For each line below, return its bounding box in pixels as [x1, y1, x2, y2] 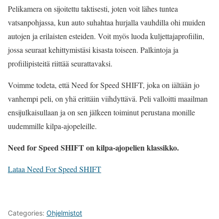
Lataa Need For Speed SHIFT [8, 164, 101, 174]
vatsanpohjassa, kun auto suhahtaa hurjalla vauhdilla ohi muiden [8, 17, 205, 27]
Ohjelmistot [46, 209, 82, 217]
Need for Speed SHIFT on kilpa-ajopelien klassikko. [8, 142, 179, 153]
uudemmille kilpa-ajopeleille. [8, 121, 97, 131]
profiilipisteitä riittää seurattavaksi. [8, 58, 112, 68]
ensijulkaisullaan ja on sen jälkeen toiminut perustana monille [8, 107, 195, 117]
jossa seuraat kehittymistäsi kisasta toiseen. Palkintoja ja [8, 44, 178, 55]
